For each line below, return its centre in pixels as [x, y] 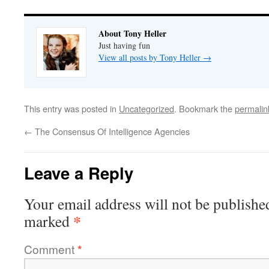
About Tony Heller [132, 34]
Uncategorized [147, 109]
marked [49, 221]
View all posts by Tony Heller [151, 58]
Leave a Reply [79, 173]
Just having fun [124, 46]
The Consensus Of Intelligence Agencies [111, 131]
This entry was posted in [71, 109]
